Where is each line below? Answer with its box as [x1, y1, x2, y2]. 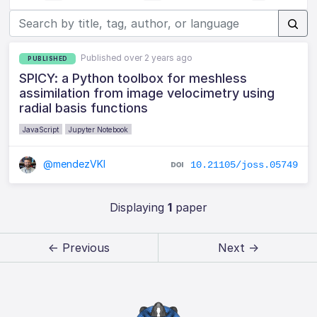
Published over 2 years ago [81, 52, 193, 63]
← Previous [47, 241, 110, 255]
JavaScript [23, 125, 59, 134]
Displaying [109, 200, 168, 215]
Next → [217, 241, 259, 255]
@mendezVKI [40, 157, 106, 170]
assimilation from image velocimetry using [19, 85, 275, 100]
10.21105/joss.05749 [190, 158, 298, 171]
